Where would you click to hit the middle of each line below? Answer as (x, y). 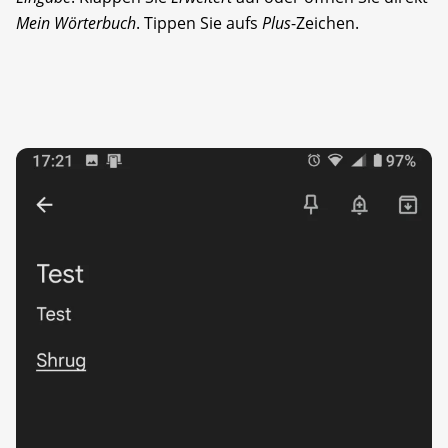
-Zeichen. (325, 23)
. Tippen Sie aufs (199, 23)
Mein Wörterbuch (76, 23)
